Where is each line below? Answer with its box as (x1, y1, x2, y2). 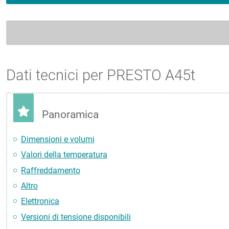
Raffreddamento (21, 165, 80, 175)
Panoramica (42, 108, 99, 121)
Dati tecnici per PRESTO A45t (6, 66, 195, 84)
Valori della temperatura (21, 150, 107, 160)
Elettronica (21, 196, 59, 207)
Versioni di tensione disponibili (21, 212, 131, 222)
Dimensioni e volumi (21, 134, 95, 144)
